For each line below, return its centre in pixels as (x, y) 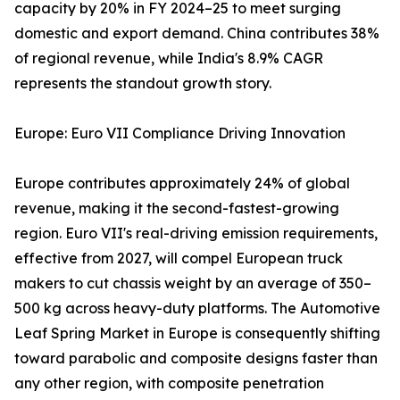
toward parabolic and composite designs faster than (196, 358)
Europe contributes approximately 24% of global (182, 183)
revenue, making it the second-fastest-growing (177, 208)
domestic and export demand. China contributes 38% (197, 33)
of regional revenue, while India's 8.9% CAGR (169, 58)
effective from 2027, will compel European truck (179, 258)
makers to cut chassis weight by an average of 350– (193, 283)
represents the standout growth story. (143, 83)
